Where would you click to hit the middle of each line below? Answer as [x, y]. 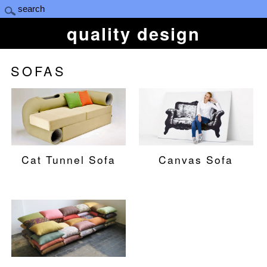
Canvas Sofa [196, 159]
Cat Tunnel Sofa [68, 159]
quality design [133, 34]
